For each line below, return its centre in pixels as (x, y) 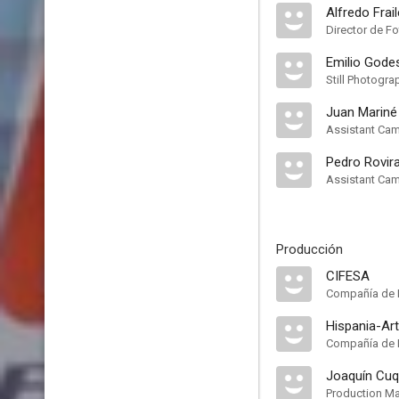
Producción (309, 249)
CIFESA (348, 276)
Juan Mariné (362, 112)
